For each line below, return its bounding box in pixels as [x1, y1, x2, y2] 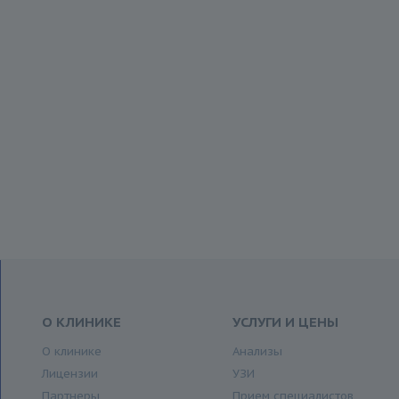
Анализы [232, 344, 283, 359]
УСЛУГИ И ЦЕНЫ [232, 313, 339, 330]
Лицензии [41, 366, 98, 381]
